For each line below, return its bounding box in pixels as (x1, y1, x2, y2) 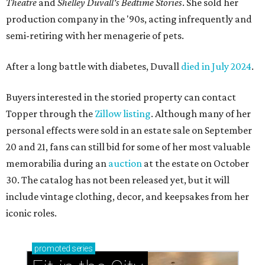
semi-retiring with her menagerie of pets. (6, 30, 184, 42)
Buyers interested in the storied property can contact (6, 91, 236, 104)
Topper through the (6, 108, 95, 120)
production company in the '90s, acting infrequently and (6, 13, 252, 25)
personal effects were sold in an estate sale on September (6, 124, 252, 137)
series (70, 244, 93, 254)
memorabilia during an (6, 157, 108, 170)
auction (108, 157, 142, 170)
